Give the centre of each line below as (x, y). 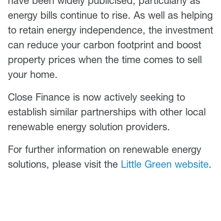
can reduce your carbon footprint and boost (105, 45)
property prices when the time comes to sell (105, 60)
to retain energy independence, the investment (110, 30)
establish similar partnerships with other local (107, 112)
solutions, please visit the (64, 164)
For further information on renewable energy (105, 149)
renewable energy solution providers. (89, 127)
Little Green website (165, 164)
